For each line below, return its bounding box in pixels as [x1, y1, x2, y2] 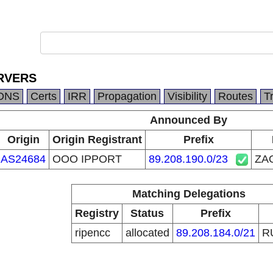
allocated [125, 227, 169, 239]
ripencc [74, 227, 110, 239]
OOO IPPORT [52, 153, 122, 165]
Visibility [168, 90, 207, 102]
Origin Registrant [52, 133, 142, 146]
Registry [74, 207, 119, 219]
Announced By [150, 114, 227, 126]
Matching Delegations [132, 188, 246, 200]
